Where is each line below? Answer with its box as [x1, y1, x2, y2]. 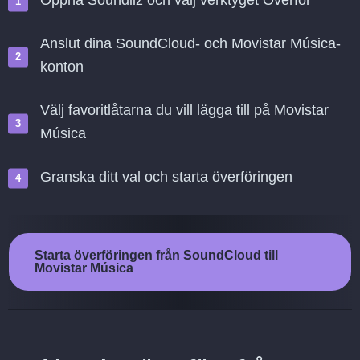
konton [40, 59, 84, 75]
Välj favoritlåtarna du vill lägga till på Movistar [40, 102, 329, 118]
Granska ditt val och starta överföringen [40, 169, 292, 185]
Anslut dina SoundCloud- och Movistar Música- [40, 35, 341, 51]
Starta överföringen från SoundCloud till [35, 248, 278, 262]
